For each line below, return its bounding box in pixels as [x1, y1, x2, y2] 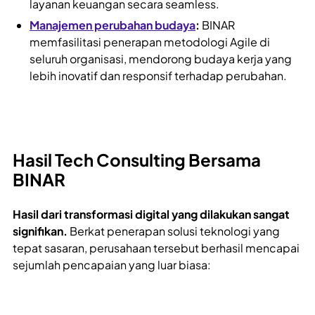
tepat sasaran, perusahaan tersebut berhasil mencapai [13, 240, 300, 256]
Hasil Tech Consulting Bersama [13, 149, 261, 171]
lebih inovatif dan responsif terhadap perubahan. [30, 68, 287, 84]
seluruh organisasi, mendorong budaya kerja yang [30, 51, 292, 67]
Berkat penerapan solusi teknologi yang [70, 224, 280, 239]
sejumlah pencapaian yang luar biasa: [13, 257, 211, 273]
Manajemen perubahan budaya [30, 18, 195, 33]
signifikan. [13, 224, 70, 239]
